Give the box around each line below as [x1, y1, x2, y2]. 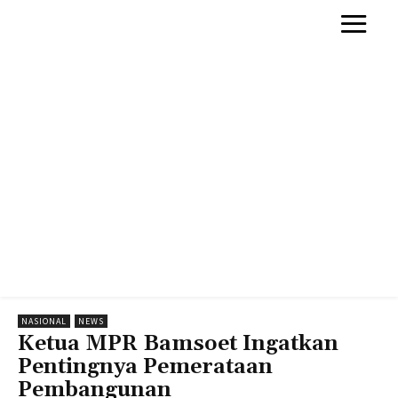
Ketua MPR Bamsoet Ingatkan [18, 330, 338, 357]
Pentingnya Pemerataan [18, 353, 273, 380]
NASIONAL [21, 314, 67, 327]
